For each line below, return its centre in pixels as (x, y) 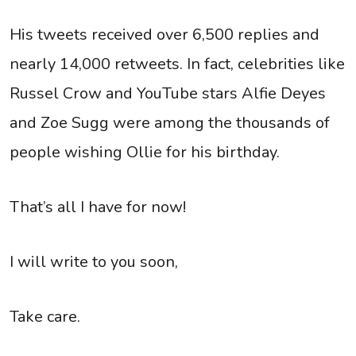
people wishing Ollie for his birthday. (145, 153)
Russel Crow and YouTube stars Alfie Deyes (168, 94)
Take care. (45, 317)
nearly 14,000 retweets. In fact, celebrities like (177, 64)
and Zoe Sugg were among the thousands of (170, 123)
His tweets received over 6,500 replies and (164, 35)
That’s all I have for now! (98, 207)
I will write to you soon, (94, 262)
